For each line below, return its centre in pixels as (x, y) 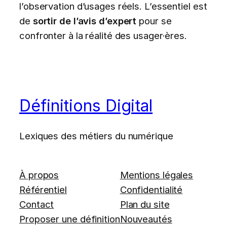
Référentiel (43, 190)
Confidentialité (151, 190)
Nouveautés (146, 219)
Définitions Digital (86, 106)
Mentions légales (157, 175)
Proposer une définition (70, 219)
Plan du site (145, 204)
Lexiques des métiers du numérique (96, 136)
